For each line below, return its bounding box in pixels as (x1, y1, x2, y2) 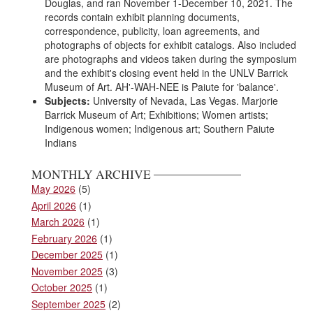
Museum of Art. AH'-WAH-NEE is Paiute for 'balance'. (45, 80, 279, 94)
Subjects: (45, 94, 90, 108)
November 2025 (31, 263, 103, 278)
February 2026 (31, 231, 97, 245)
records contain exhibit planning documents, (45, 10, 240, 24)
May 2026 (31, 182, 75, 196)
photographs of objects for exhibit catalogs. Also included (45, 38, 296, 52)
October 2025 (31, 280, 92, 294)
